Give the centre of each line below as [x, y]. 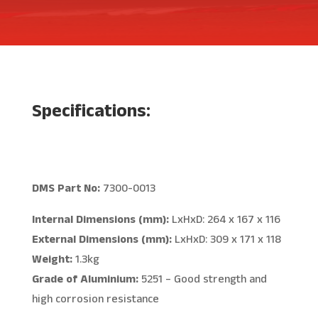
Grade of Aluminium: [85, 279]
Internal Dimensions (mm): [100, 220]
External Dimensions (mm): [102, 240]
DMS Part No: [66, 188]
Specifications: [91, 111]
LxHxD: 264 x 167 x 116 [224, 220]
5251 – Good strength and [202, 279]
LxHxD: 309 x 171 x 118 [226, 240]
